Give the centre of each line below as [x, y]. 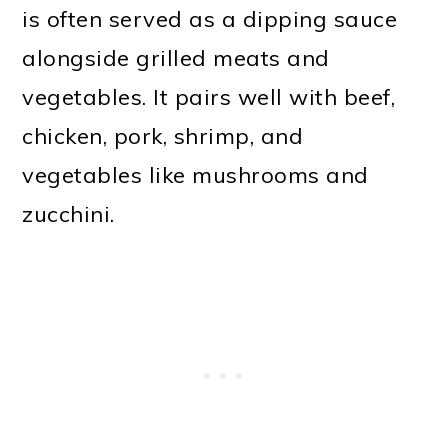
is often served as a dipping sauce [210, 18]
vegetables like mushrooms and [195, 174]
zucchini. [68, 213]
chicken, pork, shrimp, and [163, 135]
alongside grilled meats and [176, 57]
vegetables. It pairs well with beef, [209, 96]
